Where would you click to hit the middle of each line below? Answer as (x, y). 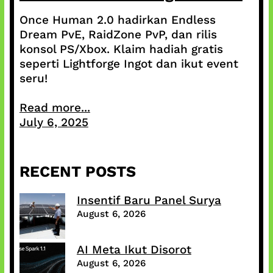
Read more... (55, 108)
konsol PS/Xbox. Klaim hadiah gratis (121, 49)
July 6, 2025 (54, 122)
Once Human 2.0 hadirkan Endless (117, 20)
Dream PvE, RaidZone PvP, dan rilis (118, 35)
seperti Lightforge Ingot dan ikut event (129, 64)
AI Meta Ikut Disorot (134, 250)
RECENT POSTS (77, 172)
